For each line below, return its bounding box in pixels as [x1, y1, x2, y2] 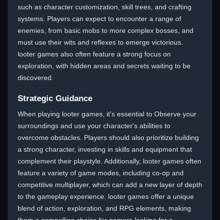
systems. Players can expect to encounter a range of [18, 15, 181, 23]
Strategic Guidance [18, 94, 92, 103]
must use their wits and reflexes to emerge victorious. [18, 38, 183, 46]
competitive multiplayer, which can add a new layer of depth [18, 181, 202, 189]
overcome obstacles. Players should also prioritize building [18, 134, 199, 141]
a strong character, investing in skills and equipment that [18, 145, 192, 153]
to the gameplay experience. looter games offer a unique [18, 192, 194, 200]
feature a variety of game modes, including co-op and [18, 169, 184, 177]
